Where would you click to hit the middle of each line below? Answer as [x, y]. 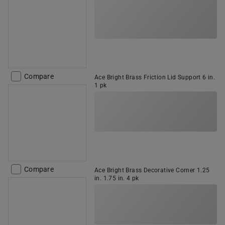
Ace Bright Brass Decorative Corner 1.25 [152, 170]
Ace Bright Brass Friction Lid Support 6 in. [155, 77]
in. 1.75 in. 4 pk [117, 178]
